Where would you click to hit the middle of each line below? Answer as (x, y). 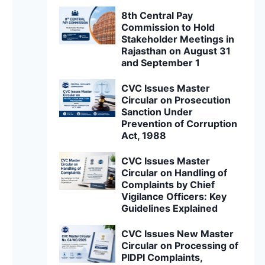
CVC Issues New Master (178, 234)
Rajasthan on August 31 (176, 51)
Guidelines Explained (170, 208)
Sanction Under (157, 112)
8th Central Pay (157, 15)
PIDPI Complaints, (162, 257)
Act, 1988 (144, 135)
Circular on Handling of (174, 173)
